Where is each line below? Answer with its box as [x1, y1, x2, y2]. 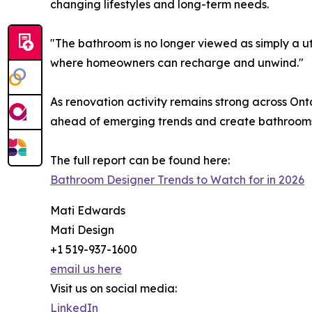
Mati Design [50, 223, 114, 237]
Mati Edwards [50, 203, 125, 218]
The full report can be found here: [50, 153, 230, 168]
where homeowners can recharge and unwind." [50, 56, 304, 70]
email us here [50, 262, 122, 276]
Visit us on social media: [50, 281, 177, 296]
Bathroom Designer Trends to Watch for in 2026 [50, 173, 304, 187]
